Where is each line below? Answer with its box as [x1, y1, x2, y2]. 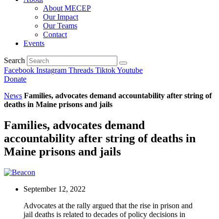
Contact [43, 30, 67, 39]
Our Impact [43, 13, 78, 21]
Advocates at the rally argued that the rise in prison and [23, 201, 193, 210]
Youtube [117, 66, 143, 74]
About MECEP [43, 4, 91, 12]
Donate [4, 75, 26, 83]
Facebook [4, 66, 34, 74]
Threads [68, 66, 93, 74]
